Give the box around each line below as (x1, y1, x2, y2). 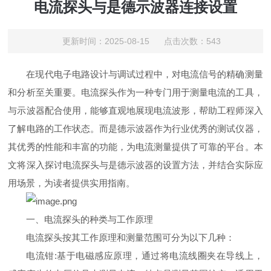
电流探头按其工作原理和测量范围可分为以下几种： (26, 232, 235, 243)
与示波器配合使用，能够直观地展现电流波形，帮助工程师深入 (8, 105, 263, 116)
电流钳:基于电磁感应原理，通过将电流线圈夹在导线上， (26, 250, 263, 261)
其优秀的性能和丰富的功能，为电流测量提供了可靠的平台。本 (8, 141, 263, 152)
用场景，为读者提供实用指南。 (8, 177, 135, 188)
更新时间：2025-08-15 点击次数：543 (62, 36, 221, 46)
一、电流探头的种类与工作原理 (26, 214, 154, 224)
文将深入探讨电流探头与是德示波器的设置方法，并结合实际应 (8, 159, 263, 170)
